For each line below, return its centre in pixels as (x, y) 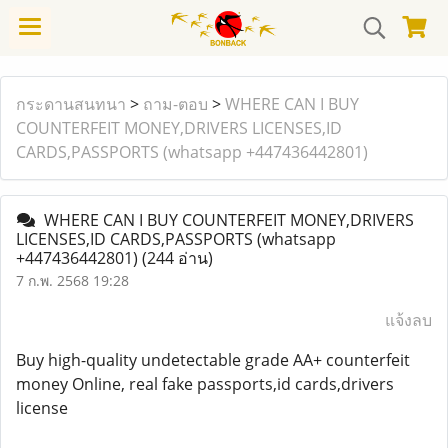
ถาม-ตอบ (175, 104)
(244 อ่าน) (177, 258)
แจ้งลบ (408, 320)
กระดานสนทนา (71, 104)
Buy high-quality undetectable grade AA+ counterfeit (213, 360)
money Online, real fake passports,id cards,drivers (205, 384)
